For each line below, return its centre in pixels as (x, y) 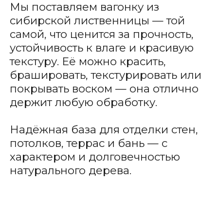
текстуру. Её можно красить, (88, 62)
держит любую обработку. (83, 102)
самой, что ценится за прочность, (101, 34)
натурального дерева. (70, 171)
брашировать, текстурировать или (105, 75)
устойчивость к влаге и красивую (101, 48)
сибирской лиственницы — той (97, 21)
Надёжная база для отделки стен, (104, 130)
